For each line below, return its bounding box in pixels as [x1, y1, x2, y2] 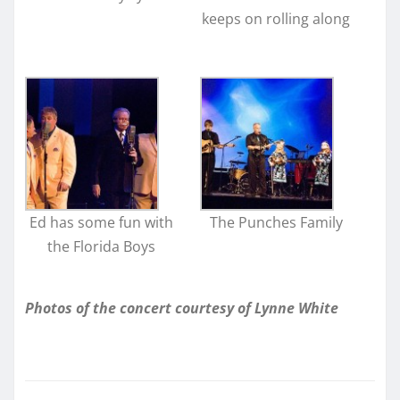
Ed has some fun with [29, 212, 173, 233]
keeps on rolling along [202, 8, 351, 29]
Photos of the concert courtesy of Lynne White [25, 297, 338, 318]
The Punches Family [209, 212, 343, 233]
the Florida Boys [46, 237, 155, 257]
